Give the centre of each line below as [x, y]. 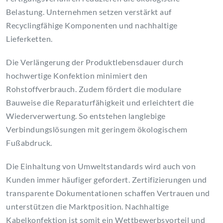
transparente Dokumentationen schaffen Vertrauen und [108, 193]
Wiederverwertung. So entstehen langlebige [86, 116]
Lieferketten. [29, 39]
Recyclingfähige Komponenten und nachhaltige [92, 25]
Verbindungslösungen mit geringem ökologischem [97, 129]
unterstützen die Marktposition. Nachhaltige [88, 207]
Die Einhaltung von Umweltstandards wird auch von [101, 166]
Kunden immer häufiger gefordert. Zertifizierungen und [107, 180]
